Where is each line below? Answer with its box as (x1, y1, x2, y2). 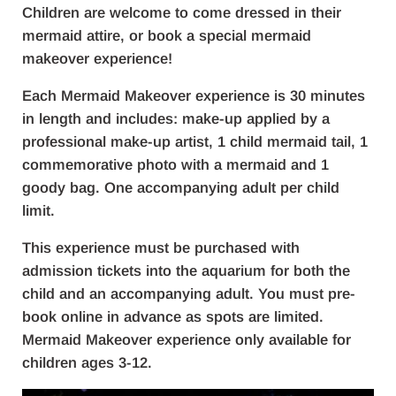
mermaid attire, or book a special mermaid (21, 27, 311, 44)
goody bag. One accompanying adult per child (21, 179, 339, 196)
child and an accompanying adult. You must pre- (21, 285, 355, 302)
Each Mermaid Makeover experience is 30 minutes (21, 87, 365, 104)
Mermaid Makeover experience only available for (21, 331, 351, 348)
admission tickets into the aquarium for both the (21, 262, 350, 279)
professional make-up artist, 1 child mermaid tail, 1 (21, 133, 368, 150)
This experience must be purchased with (21, 239, 300, 256)
